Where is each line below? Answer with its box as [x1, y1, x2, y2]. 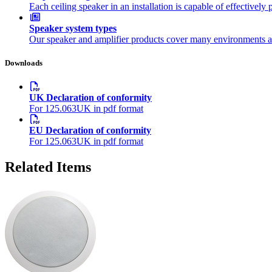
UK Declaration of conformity [29, 92, 152, 103]
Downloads [5, 58, 42, 68]
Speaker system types [29, 23, 117, 34]
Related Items [5, 159, 91, 175]
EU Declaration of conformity [29, 125, 151, 136]
